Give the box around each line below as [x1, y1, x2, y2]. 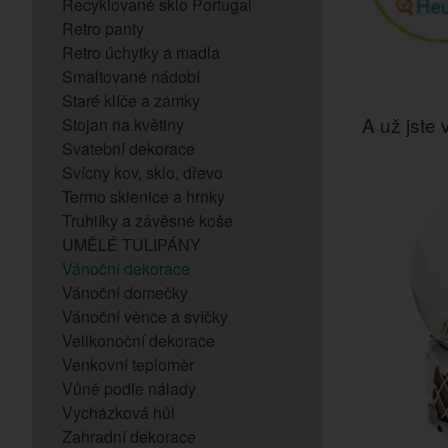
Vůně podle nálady [62, 377, 196, 400]
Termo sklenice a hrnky [62, 185, 225, 208]
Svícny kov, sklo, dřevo [62, 161, 223, 184]
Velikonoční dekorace [62, 329, 215, 352]
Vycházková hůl [62, 401, 175, 424]
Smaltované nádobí [62, 65, 200, 88]
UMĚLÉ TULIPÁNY [62, 233, 201, 256]
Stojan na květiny [62, 113, 184, 136]
